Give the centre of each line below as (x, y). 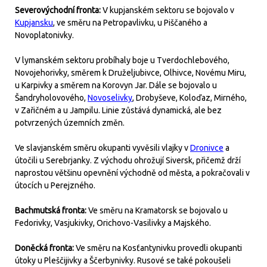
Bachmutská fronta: (52, 210)
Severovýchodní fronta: (59, 10)
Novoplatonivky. (44, 35)
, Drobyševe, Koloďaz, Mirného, (190, 98)
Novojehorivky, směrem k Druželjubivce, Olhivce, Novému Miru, (131, 73)
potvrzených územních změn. (70, 123)
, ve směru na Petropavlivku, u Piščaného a (130, 23)
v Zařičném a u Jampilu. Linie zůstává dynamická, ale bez (118, 110)
